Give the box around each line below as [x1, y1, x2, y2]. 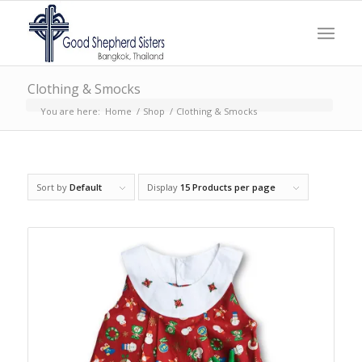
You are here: [40, 105, 100, 117]
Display [146, 181, 180, 193]
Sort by [36, 181, 69, 193]
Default [69, 181, 102, 193]
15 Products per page [179, 181, 276, 193]
